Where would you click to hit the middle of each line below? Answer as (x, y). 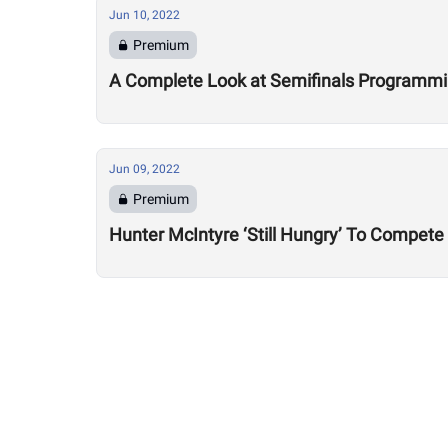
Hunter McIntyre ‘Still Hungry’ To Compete (276, 234)
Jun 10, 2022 (144, 15)
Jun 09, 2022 (144, 169)
